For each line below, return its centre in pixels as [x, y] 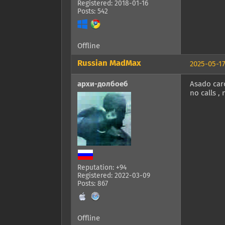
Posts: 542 [93, 12]
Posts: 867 [93, 184]
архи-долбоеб [103, 84]
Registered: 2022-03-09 [114, 176]
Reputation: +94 [102, 168]
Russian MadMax [109, 64]
